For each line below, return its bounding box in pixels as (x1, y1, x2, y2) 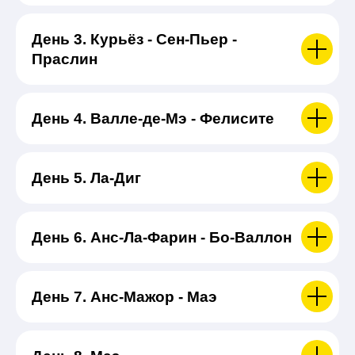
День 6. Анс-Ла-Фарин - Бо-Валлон (32, 228, 292, 246)
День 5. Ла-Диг (32, 169, 141, 186)
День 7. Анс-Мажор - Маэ (32, 288, 217, 305)
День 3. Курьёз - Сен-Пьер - (32, 30, 237, 48)
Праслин (32, 50, 97, 67)
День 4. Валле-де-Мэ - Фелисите (32, 109, 274, 127)
